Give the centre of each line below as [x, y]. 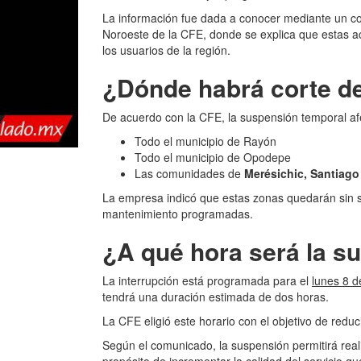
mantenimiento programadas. [178, 214]
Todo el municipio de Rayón [205, 141]
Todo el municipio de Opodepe [213, 157]
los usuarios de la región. [166, 50]
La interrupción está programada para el [207, 280]
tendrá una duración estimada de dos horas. [216, 297]
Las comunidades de [189, 173]
